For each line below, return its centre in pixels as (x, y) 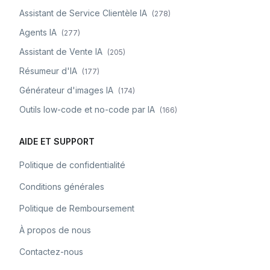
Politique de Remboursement (77, 208)
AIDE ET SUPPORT (57, 141)
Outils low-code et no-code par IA (87, 109)
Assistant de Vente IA (61, 52)
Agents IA (38, 32)
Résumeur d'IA (48, 71)
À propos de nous (55, 230)
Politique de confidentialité (72, 165)
